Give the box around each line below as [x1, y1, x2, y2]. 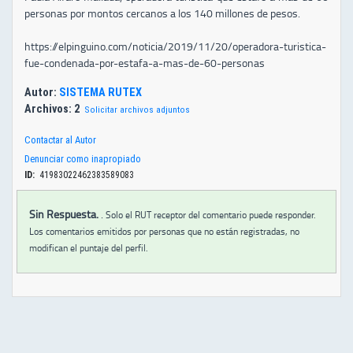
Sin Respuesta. [29, 205, 98, 224]
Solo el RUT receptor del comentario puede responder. [103, 207, 316, 223]
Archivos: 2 [24, 102, 80, 116]
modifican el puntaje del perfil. [29, 240, 148, 256]
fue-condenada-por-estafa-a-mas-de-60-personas [24, 54, 265, 72]
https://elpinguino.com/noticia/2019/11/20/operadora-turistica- [24, 37, 326, 56]
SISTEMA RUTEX [57, 86, 142, 99]
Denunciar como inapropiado [24, 153, 141, 165]
